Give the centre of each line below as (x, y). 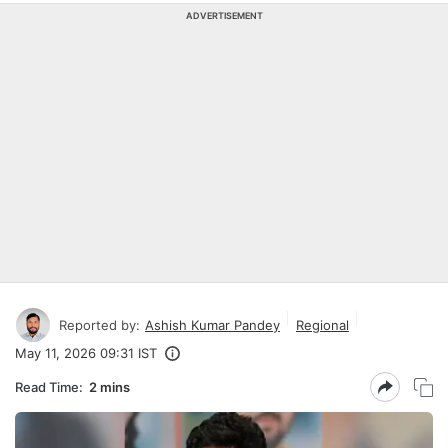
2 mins (109, 386)
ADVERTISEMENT (224, 15)
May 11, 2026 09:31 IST (86, 353)
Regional (322, 324)
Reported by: (99, 324)
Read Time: (49, 386)
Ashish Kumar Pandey (212, 324)
